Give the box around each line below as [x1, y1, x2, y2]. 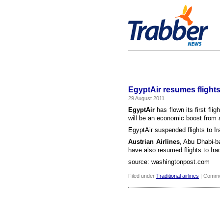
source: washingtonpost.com [128, 158, 210, 165]
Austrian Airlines [128, 138, 180, 145]
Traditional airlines [156, 173, 199, 179]
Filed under [128, 173, 156, 179]
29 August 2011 [128, 95, 165, 101]
